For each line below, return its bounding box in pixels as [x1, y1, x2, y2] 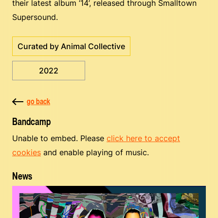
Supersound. [12, 12, 58, 22]
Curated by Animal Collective [18, 41, 125, 51]
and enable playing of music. [41, 147, 149, 157]
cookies [12, 147, 41, 157]
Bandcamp [12, 116, 51, 127]
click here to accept [107, 133, 180, 143]
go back [27, 96, 50, 106]
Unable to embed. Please [12, 133, 107, 143]
